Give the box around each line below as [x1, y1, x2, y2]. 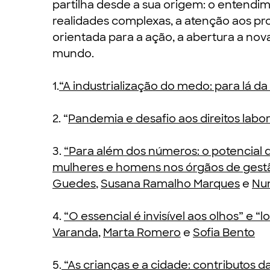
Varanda [52, 225, 98, 240]
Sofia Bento [193, 225, 255, 240]
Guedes [52, 177, 96, 191]
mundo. [52, 46, 94, 61]
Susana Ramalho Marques [101, 177, 240, 191]
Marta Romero [103, 225, 181, 240]
